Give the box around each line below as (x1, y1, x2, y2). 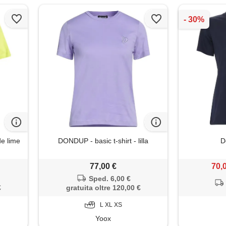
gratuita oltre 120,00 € (66, 184, 141, 192)
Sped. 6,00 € (88, 175, 131, 183)
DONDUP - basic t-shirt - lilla (58, 137, 149, 145)
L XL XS (99, 201, 122, 209)
